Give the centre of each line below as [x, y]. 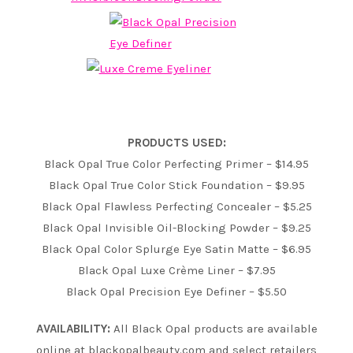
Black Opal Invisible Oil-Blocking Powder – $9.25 [176, 227]
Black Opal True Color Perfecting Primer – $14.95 [176, 163]
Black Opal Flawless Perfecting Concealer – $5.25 [176, 206]
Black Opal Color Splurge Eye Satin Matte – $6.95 [176, 249]
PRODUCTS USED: [176, 142]
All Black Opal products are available [214, 328]
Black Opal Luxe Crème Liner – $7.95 [176, 270]
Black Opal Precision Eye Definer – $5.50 [176, 291]
